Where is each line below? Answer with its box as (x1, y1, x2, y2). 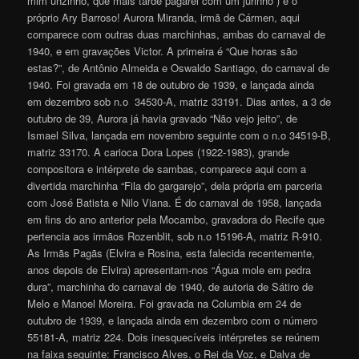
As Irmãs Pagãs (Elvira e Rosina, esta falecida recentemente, (27, 244, 316, 260)
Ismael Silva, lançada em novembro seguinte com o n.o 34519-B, (27, 127, 332, 143)
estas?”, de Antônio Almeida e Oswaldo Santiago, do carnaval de (27, 59, 330, 75)
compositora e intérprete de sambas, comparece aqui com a (27, 160, 307, 176)
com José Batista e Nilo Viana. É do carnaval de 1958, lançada (27, 194, 322, 210)
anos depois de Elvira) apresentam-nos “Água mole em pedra (27, 261, 312, 277)
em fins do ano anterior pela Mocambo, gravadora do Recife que (27, 211, 325, 227)
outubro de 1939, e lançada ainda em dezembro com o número (27, 312, 318, 328)
